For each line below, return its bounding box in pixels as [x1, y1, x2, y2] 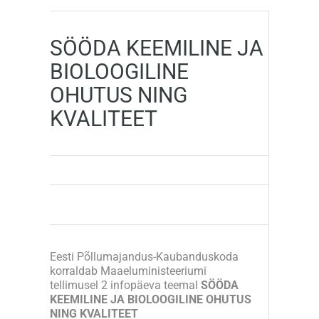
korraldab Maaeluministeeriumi [50, 263, 206, 278]
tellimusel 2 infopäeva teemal [50, 278, 201, 292]
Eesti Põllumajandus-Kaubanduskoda [50, 249, 239, 263]
